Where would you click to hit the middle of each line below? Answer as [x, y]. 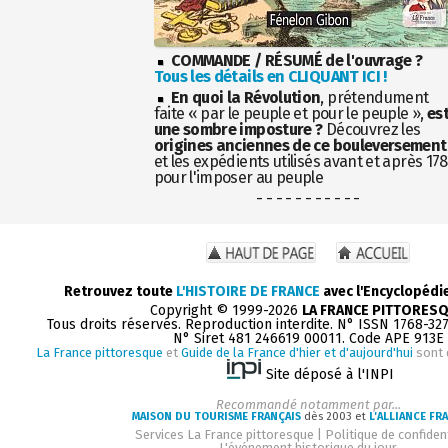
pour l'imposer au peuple [238, 177]
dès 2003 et [334, 416]
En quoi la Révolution [245, 97]
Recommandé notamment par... [308, 404]
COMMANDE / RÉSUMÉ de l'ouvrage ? [296, 60]
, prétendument [374, 97]
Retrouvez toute [119, 291]
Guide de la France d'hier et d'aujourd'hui [296, 352]
